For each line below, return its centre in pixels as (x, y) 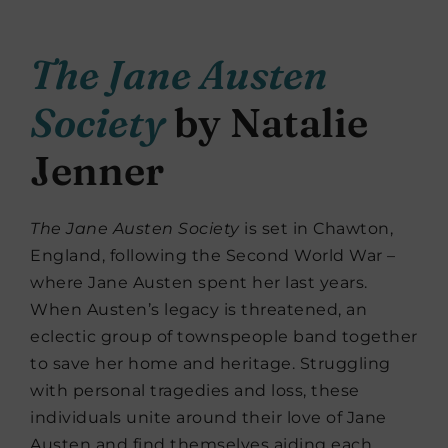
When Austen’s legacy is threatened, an (198, 310)
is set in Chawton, (316, 229)
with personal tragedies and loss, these (195, 391)
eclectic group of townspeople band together (224, 337)
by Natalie (266, 123)
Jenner (97, 171)
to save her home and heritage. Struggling (210, 364)
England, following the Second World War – (213, 256)
